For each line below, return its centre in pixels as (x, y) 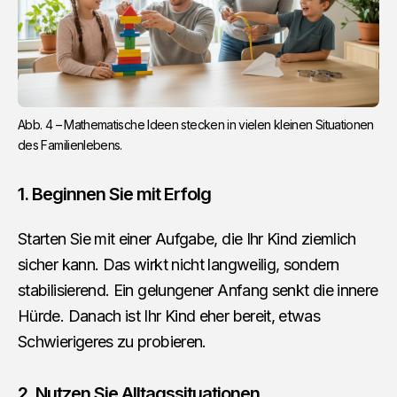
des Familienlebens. (70, 145)
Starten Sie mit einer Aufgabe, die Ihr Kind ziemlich (187, 239)
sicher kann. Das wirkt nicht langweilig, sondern (179, 265)
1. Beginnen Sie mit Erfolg (114, 195)
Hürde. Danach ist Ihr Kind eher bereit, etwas (169, 316)
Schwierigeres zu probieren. (112, 342)
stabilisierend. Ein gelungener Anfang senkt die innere (198, 291)
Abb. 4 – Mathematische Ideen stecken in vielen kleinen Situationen (196, 125)
